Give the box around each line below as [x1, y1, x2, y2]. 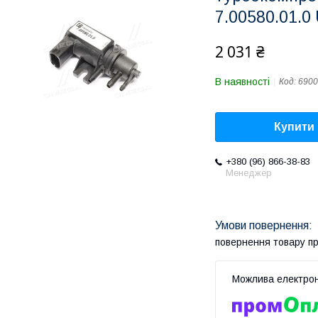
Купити [274, 121, 314, 133]
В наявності [215, 76, 270, 87]
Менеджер [226, 168, 272, 179]
